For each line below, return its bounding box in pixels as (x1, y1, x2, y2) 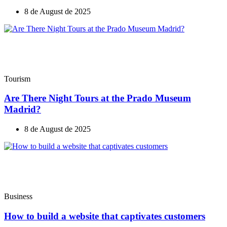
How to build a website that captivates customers (4, 210, 205, 221)
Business (4, 192, 32, 201)
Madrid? (4, 104, 41, 115)
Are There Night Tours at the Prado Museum (4, 93, 191, 104)
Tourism (4, 74, 30, 83)
